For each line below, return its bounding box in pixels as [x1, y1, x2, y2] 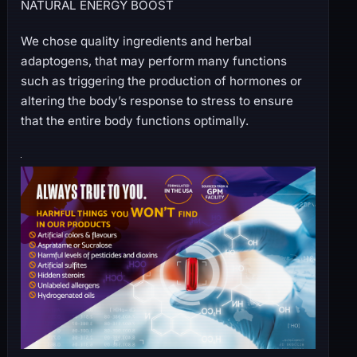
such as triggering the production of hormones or [20, 73, 302, 88]
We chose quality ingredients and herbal [20, 33, 252, 49]
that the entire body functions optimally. [20, 112, 249, 128]
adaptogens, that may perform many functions [20, 53, 287, 69]
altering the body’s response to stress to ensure [20, 92, 293, 108]
